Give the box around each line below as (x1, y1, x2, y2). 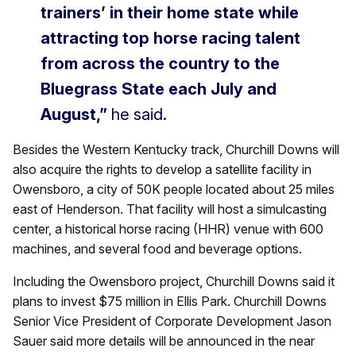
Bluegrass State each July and (41, 79, 277, 99)
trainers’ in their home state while (41, 2, 299, 22)
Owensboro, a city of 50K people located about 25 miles (13, 180, 335, 197)
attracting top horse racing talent (41, 28, 300, 48)
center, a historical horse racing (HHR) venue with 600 (13, 220, 323, 237)
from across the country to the (41, 53, 280, 73)
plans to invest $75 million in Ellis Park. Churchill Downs (13, 292, 327, 309)
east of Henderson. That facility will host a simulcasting (13, 200, 327, 217)
